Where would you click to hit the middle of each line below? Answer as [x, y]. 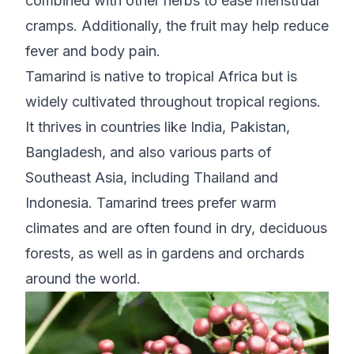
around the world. [83, 279]
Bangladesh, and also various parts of [149, 153]
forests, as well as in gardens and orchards [165, 254]
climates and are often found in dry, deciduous [176, 228]
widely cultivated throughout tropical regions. [173, 102]
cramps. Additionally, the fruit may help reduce [177, 26]
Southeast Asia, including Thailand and [152, 178]
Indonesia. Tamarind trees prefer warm [151, 203]
